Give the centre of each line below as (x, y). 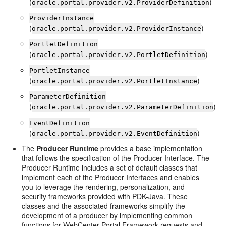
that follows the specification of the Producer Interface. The (116, 158)
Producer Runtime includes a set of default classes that (110, 167)
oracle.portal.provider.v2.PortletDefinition (119, 55)
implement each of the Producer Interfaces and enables (111, 177)
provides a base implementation (151, 148)
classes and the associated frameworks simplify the (104, 206)
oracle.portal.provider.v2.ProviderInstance (117, 29)
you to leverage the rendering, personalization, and (103, 187)
